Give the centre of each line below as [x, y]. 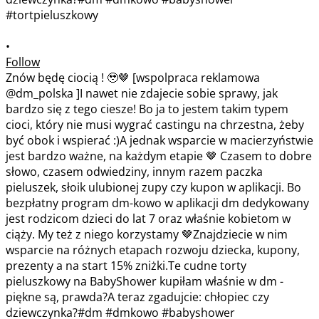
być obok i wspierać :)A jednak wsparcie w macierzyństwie [159, 140]
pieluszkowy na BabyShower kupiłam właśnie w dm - [145, 281]
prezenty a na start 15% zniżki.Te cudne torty [126, 265]
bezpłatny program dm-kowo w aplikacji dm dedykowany [157, 203]
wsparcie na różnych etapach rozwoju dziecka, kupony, [153, 250]
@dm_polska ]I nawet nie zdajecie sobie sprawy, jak [142, 93]
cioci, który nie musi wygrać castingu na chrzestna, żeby [155, 124]
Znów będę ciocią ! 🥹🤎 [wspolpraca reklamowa [133, 77]
